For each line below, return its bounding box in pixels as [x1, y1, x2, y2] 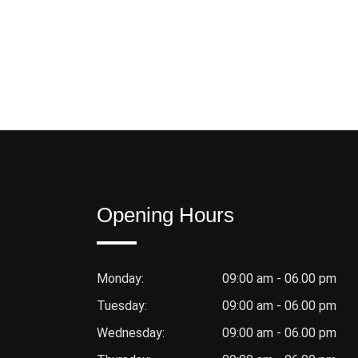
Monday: [97, 271, 144, 287]
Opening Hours [97, 203, 234, 228]
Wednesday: [97, 325, 165, 341]
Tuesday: [97, 298, 147, 314]
